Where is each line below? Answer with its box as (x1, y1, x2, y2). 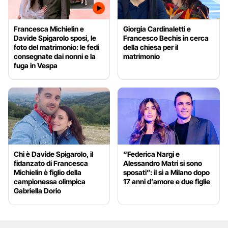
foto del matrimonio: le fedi (14, 42, 99, 51)
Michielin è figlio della (14, 168, 81, 177)
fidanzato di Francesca (14, 159, 88, 168)
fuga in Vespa (14, 61, 58, 70)
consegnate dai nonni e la (14, 51, 96, 61)
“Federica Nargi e (123, 150, 180, 159)
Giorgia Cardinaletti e (123, 24, 191, 33)
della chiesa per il (123, 42, 179, 51)
